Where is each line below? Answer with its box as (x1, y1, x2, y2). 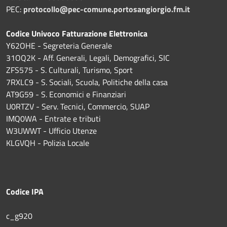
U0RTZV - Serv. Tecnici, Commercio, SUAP (6, 100, 149, 112)
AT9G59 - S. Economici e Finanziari (6, 88, 126, 100)
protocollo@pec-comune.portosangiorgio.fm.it (23, 3, 190, 15)
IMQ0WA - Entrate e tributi (6, 112, 101, 125)
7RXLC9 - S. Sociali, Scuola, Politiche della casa (6, 75, 168, 88)
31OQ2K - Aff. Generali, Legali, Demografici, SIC (6, 51, 170, 64)
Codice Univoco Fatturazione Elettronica (6, 27, 147, 40)
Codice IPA (6, 185, 44, 198)
